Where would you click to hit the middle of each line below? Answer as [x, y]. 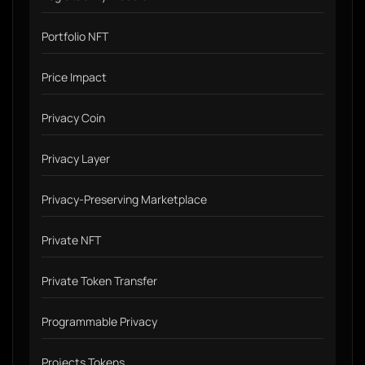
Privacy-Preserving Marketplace [124, 199]
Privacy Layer [76, 158]
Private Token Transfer [99, 281]
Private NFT [71, 240]
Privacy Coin [73, 118]
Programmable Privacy [99, 321]
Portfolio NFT [75, 36]
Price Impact [74, 77]
